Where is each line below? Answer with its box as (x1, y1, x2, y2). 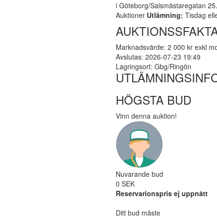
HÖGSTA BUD (116, 91, 191, 108)
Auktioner (116, 10, 147, 20)
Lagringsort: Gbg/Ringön (116, 62, 191, 71)
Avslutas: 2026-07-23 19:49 (116, 52, 201, 62)
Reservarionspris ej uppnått (116, 188, 208, 198)
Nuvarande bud (116, 169, 163, 179)
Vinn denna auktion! (116, 111, 177, 121)
